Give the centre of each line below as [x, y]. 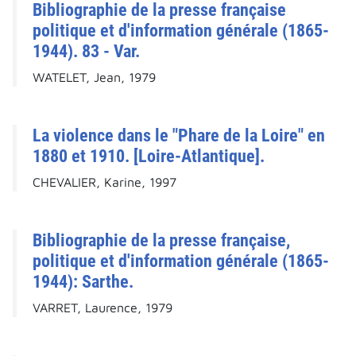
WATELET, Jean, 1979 [94, 77]
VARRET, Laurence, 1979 [103, 308]
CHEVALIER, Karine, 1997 [104, 182]
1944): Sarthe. [83, 282]
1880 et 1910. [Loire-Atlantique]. [149, 156]
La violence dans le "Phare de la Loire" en [179, 135]
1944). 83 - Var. [86, 51]
